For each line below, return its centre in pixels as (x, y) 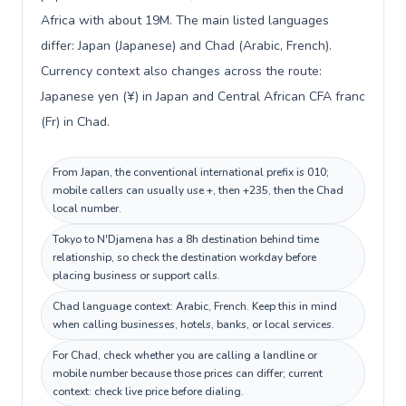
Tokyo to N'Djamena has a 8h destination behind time (186, 239)
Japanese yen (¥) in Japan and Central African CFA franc (203, 97)
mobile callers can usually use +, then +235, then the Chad (198, 190)
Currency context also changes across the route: (181, 71)
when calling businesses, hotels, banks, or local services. (193, 324)
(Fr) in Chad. (75, 122)
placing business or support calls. (136, 275)
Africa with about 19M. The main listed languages (185, 20)
